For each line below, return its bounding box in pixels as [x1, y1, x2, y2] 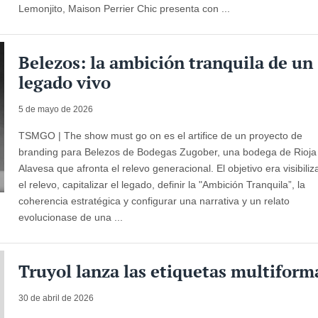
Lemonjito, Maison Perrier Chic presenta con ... [18, 2, 231, 14]
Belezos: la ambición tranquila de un [18, 50, 314, 74]
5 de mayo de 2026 [18, 104, 94, 114]
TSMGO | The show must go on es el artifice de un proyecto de [18, 129, 303, 141]
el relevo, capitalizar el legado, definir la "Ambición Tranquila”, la [18, 178, 306, 190]
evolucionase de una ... [18, 211, 124, 223]
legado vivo [18, 70, 111, 94]
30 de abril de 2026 [18, 292, 94, 303]
